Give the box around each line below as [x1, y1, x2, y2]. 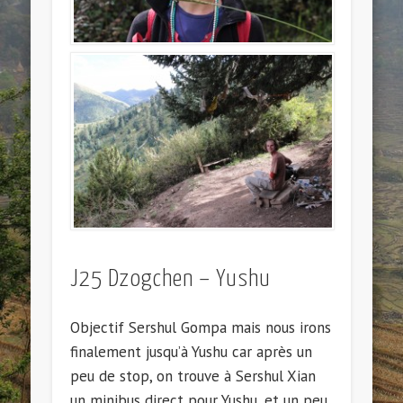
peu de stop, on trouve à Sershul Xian [70, 366, 317, 387]
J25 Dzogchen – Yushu [70, 267, 272, 292]
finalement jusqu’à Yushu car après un [70, 342, 313, 363]
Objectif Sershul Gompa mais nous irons [70, 318, 332, 338]
